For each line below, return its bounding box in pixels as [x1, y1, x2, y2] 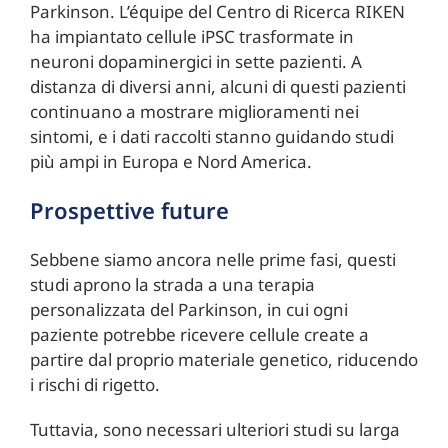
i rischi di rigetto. [29, 373, 160, 397]
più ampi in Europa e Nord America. [29, 150, 312, 174]
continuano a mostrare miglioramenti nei [29, 100, 359, 124]
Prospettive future [29, 195, 229, 226]
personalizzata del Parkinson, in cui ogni [29, 298, 348, 322]
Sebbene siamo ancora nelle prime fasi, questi [29, 248, 396, 272]
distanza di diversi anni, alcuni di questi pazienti [29, 75, 406, 99]
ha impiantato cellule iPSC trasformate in [29, 25, 354, 49]
